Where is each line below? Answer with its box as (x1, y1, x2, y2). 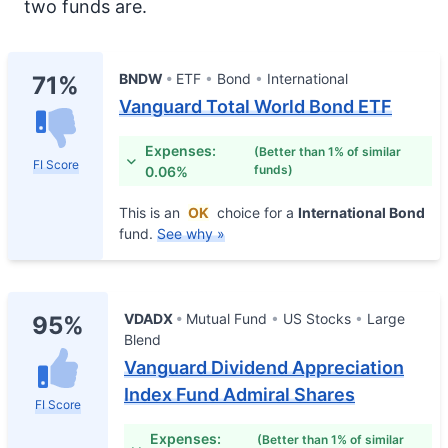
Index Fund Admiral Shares (124, 384, 355, 405)
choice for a (213, 204, 298, 221)
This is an (119, 204, 184, 221)
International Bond (298, 204, 425, 221)
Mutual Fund (186, 310, 267, 327)
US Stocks (283, 310, 351, 327)
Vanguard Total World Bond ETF (119, 96, 392, 117)
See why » (157, 225, 225, 242)
